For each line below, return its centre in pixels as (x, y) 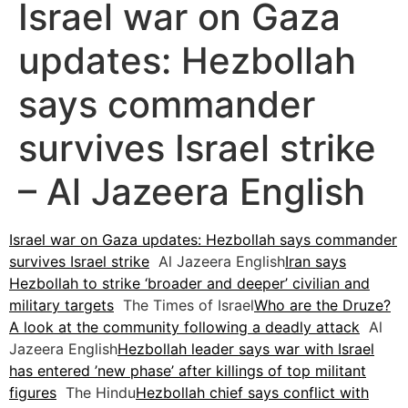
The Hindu (96, 393)
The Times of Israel (184, 306)
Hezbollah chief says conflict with (252, 393)
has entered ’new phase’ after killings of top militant (188, 371)
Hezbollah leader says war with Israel (246, 349)
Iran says (316, 262)
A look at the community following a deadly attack (184, 327)
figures (33, 393)
